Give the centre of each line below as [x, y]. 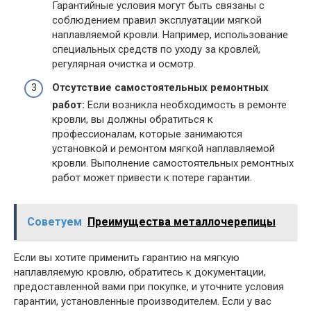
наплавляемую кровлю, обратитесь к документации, [140, 272]
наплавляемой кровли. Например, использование [170, 35]
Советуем [54, 221]
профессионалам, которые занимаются [147, 134]
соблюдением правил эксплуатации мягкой [157, 20]
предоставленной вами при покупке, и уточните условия [149, 286]
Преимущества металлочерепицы [182, 221]
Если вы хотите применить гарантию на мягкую [127, 257]
